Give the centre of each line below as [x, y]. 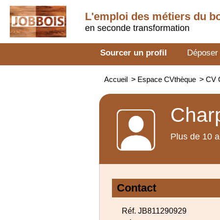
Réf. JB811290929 [154, 211]
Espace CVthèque [167, 79]
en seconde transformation [137, 28]
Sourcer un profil [134, 53]
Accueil [116, 79]
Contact [137, 188]
